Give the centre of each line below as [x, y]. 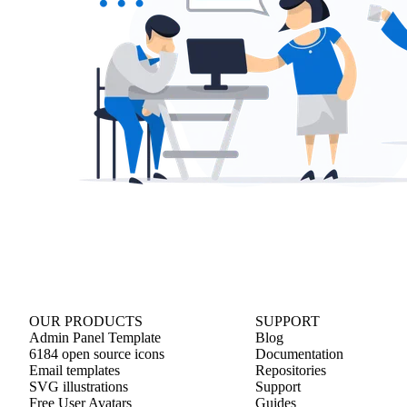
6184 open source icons [97, 354]
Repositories [290, 370]
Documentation [299, 354]
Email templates [74, 370]
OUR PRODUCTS [86, 321]
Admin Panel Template [95, 338]
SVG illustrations [79, 387]
